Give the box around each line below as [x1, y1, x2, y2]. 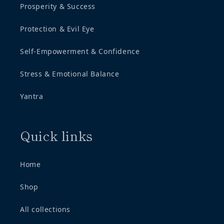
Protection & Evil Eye [20, 23, 94, 33]
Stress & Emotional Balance [20, 68, 119, 78]
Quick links [20, 125, 93, 144]
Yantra [20, 91, 43, 101]
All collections [20, 204, 70, 214]
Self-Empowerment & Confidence [20, 46, 140, 56]
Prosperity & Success [20, 1, 95, 11]
